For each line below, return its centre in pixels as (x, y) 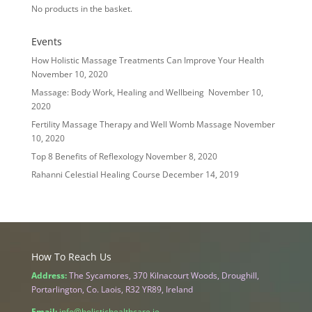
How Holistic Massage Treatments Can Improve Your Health (147, 60)
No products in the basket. (81, 8)
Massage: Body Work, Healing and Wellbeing (118, 92)
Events (46, 41)
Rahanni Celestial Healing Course (95, 174)
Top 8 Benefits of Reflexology (87, 156)
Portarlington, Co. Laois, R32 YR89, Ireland (112, 289)
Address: (49, 275)
